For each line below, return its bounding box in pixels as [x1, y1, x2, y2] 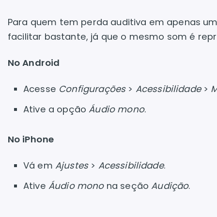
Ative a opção [23, 103, 89, 115]
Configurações [59, 83, 126, 95]
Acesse [23, 83, 59, 95]
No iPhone [8, 133, 54, 145]
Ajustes [55, 159, 89, 171]
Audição [151, 180, 189, 192]
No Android [8, 57, 60, 69]
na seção [104, 180, 152, 192]
